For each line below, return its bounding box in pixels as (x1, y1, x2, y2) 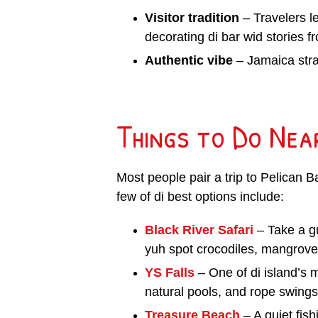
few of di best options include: (116, 190, 284, 204)
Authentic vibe (144, 53, 233, 68)
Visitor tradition (144, 11, 239, 26)
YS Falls (144, 265, 194, 280)
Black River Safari (144, 223, 253, 238)
